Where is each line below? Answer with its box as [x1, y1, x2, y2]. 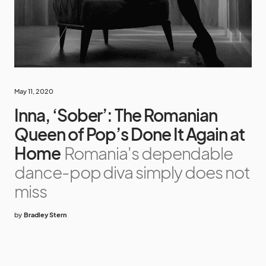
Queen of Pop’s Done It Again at [14, 123, 245, 144]
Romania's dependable [64, 142, 233, 163]
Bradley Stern [24, 210, 67, 218]
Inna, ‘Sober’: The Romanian [14, 104, 217, 125]
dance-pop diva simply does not [14, 161, 250, 182]
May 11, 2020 [14, 87, 53, 95]
